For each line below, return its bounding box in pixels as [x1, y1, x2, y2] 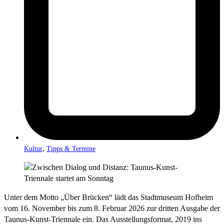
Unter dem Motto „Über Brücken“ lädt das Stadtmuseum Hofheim [4, 192, 213, 201]
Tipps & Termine [46, 144, 95, 152]
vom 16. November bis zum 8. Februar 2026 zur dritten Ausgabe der [4, 203, 220, 212]
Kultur [24, 144, 42, 152]
